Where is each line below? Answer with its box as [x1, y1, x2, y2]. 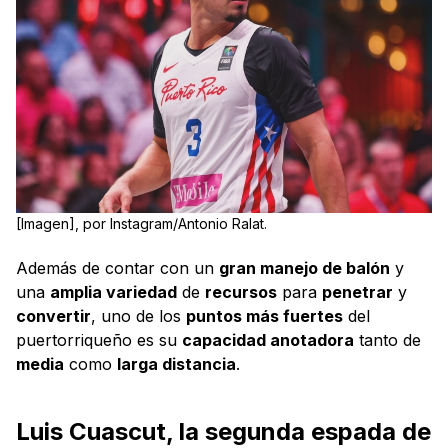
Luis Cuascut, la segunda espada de [16, 416, 431, 446]
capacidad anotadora [182, 329, 354, 350]
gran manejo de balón [219, 257, 390, 278]
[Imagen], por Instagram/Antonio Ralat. [16, 214, 267, 232]
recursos [205, 281, 277, 302]
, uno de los [91, 305, 186, 326]
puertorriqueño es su [16, 329, 182, 350]
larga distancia [117, 353, 236, 374]
